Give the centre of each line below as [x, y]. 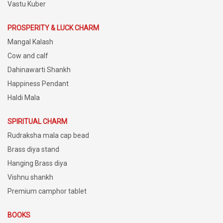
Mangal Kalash [30, 42]
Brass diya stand [33, 150]
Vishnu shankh [30, 177]
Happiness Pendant [38, 84]
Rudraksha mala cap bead [48, 136]
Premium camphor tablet [47, 191]
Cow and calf [28, 56]
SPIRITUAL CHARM [37, 122]
